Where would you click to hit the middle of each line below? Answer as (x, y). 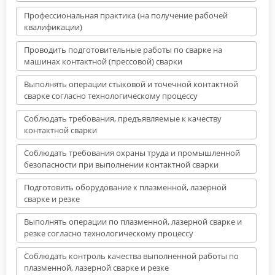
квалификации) (53, 27)
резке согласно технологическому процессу (109, 233)
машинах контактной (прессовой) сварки (103, 61)
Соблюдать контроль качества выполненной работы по (131, 256)
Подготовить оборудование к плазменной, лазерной (125, 187)
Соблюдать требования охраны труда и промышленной (132, 153)
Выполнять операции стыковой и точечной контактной (131, 84)
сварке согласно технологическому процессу (111, 95)
